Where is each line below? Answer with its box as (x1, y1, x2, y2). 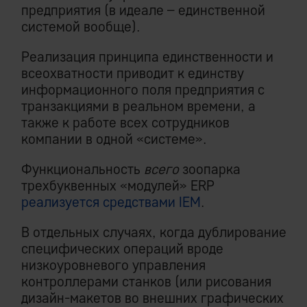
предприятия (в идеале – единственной (21, 1, 265, 19)
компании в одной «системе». (21, 130, 207, 148)
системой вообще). (21, 18, 140, 36)
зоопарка (179, 160, 241, 178)
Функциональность (21, 160, 144, 178)
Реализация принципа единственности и (21, 48, 273, 66)
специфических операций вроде (21, 240, 223, 258)
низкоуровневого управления (21, 256, 206, 274)
